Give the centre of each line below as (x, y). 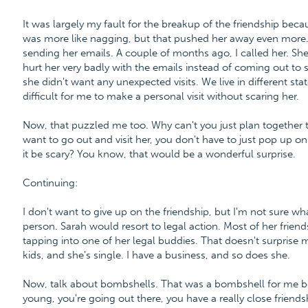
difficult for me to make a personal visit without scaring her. (161, 96)
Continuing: (50, 183)
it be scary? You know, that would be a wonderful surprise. (159, 154)
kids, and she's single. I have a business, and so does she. (156, 255)
